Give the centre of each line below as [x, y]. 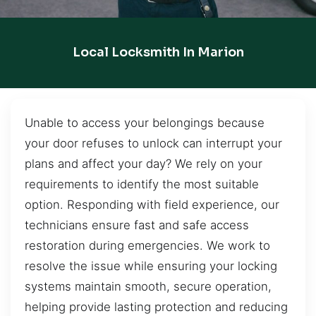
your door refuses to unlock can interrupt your [153, 143]
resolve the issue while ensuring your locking [151, 266]
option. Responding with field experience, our [152, 204]
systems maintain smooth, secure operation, [148, 286]
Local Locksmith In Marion [158, 53]
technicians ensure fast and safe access [137, 225]
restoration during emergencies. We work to [147, 245]
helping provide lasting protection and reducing [156, 306]
